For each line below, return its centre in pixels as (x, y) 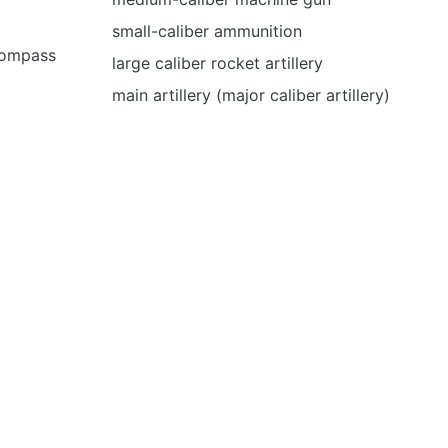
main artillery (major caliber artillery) (251, 95)
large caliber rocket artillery (217, 63)
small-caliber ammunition (207, 31)
